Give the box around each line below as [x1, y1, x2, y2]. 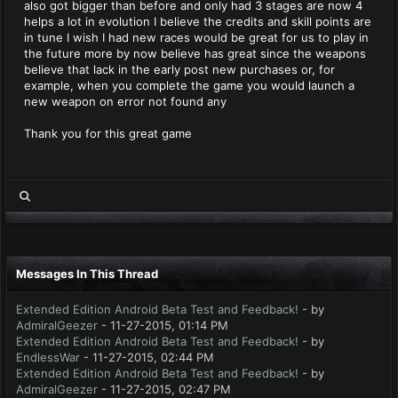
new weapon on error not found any [24, 94, 227, 108]
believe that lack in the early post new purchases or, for [24, 62, 335, 76]
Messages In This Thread [16, 267, 158, 281]
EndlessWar [16, 350, 80, 364]
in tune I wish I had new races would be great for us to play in [24, 30, 369, 44]
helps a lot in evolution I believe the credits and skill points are [24, 14, 371, 28]
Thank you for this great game [24, 126, 192, 140]
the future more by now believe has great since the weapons [24, 46, 366, 60]
